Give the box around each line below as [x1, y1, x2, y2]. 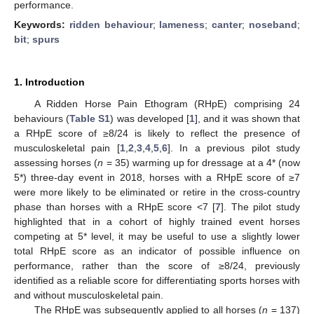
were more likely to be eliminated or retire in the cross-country [14, 186, 300, 198]
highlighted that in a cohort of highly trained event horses [14, 216, 300, 227]
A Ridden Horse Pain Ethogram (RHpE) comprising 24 [34, 98, 300, 109]
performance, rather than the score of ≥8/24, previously [14, 260, 300, 271]
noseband [249, 19, 298, 30]
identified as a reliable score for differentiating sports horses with [14, 275, 300, 286]
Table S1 [69, 113, 111, 124]
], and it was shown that [195, 113, 301, 124]
